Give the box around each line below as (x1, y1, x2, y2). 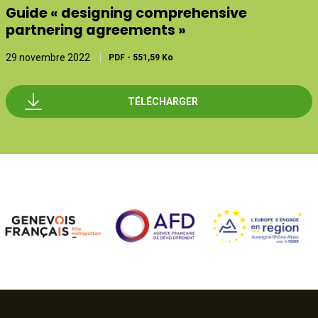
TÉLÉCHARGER (127, 96, 198, 108)
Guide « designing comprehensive (6, 4, 247, 23)
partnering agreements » (6, 21, 186, 40)
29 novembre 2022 (6, 52, 90, 64)
